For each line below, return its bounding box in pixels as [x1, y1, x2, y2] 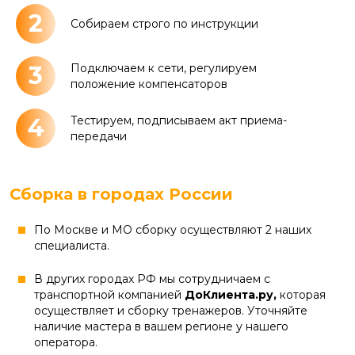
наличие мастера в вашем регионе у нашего [34, 319, 288, 334]
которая [280, 288, 326, 303]
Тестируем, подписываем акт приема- [71, 113, 287, 128]
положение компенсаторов [71, 77, 227, 92]
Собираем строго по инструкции [71, 17, 258, 32]
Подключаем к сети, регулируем [71, 61, 257, 76]
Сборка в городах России [10, 185, 233, 204]
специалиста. [34, 239, 109, 254]
